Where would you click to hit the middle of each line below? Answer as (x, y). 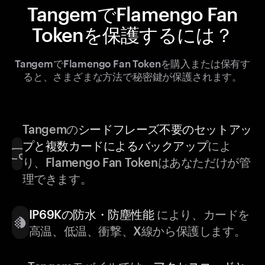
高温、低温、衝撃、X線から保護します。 (137, 231)
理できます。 (57, 179)
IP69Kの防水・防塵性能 (91, 214)
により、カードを (202, 214)
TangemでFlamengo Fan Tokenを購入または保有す (132, 64)
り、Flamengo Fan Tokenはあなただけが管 (136, 162)
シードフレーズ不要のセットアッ (165, 129)
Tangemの (50, 129)
